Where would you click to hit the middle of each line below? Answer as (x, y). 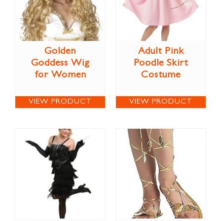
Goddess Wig (60, 63)
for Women (60, 75)
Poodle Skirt (161, 63)
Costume (161, 75)
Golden (60, 52)
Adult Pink (161, 52)
